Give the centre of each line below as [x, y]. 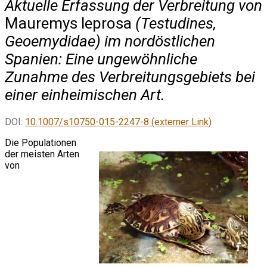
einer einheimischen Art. [85, 94]
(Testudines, [174, 23]
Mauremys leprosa [68, 23]
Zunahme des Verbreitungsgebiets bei [130, 77]
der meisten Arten [42, 154]
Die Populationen [41, 143]
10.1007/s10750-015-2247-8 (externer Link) [118, 122]
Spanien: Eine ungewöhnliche [101, 59]
